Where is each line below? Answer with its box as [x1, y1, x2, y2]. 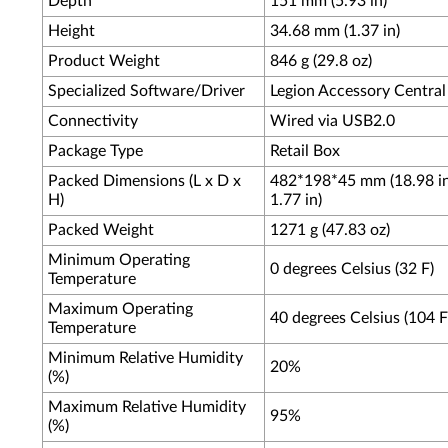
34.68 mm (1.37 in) [270, 23, 400, 39]
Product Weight [48, 53, 160, 69]
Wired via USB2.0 [270, 113, 395, 129]
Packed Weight [48, 222, 154, 238]
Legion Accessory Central [270, 83, 446, 99]
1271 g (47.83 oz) [270, 222, 390, 238]
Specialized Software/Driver [48, 83, 245, 99]
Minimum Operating [48, 252, 190, 268]
